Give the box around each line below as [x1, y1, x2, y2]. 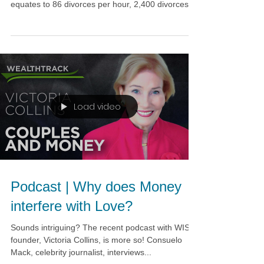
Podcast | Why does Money [11, 179, 181, 194]
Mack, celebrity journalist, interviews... [11, 247, 151, 257]
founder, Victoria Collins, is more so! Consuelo [11, 235, 182, 245]
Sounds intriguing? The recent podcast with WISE [11, 223, 82, 232]
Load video [74, 100, 121, 113]
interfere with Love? [11, 198, 133, 214]
